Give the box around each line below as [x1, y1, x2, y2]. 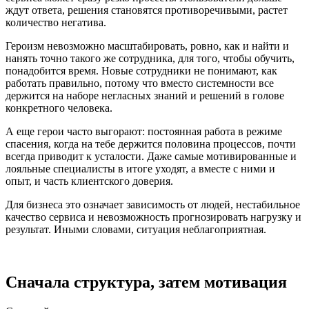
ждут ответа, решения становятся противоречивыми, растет [6, 4, 288, 17]
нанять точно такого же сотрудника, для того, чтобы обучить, [6, 52, 295, 65]
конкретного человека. [6, 102, 112, 114]
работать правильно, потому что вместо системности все [6, 77, 274, 90]
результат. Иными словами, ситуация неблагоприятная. [6, 223, 269, 236]
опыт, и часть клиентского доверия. [6, 175, 173, 188]
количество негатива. [6, 17, 106, 29]
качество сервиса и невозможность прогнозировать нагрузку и [6, 211, 301, 223]
